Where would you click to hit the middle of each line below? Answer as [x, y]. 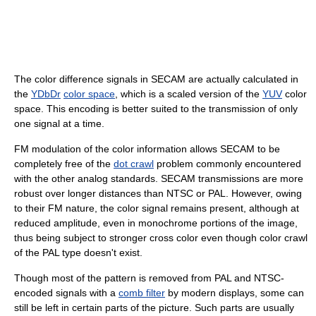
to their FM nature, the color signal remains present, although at [157, 208]
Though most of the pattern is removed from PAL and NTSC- [149, 278]
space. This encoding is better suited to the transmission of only [156, 108]
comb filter [142, 292]
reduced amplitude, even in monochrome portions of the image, [156, 223]
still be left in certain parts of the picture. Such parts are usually [154, 307]
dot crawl [134, 163]
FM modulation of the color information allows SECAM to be [147, 148]
